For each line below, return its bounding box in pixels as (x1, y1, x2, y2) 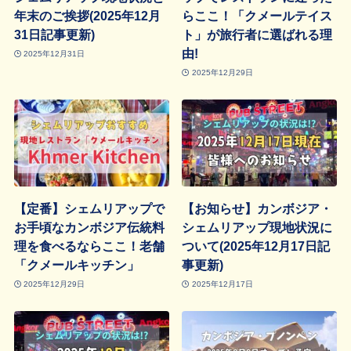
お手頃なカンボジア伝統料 (13, 220, 165, 235)
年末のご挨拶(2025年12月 (13, 9, 161, 24)
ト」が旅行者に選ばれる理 (182, 27, 333, 42)
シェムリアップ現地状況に (182, 220, 333, 235)
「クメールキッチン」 (13, 258, 139, 273)
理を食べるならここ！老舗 (13, 239, 165, 254)
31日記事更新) (13, 27, 95, 42)
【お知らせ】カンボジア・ (182, 201, 333, 216)
